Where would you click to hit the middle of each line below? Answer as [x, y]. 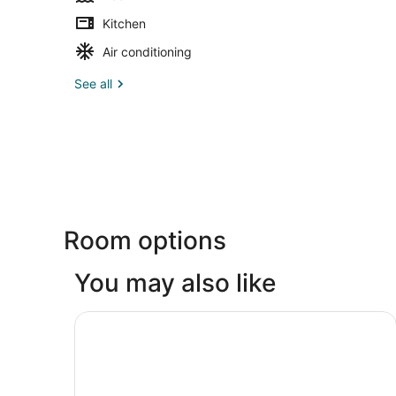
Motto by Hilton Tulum [148, 319]
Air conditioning [147, 51]
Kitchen [124, 23]
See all [93, 83]
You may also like [175, 282]
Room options [145, 240]
